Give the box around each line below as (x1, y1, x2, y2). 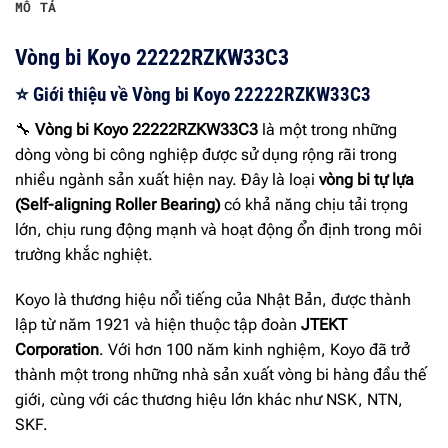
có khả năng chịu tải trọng (220, 194, 408, 214)
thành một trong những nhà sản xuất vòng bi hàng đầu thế (15, 365, 427, 385)
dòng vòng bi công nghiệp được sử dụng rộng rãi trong (15, 144, 397, 164)
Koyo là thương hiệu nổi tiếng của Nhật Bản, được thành (15, 290, 411, 310)
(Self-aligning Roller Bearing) (15, 194, 220, 214)
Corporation (15, 340, 99, 360)
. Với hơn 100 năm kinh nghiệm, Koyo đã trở (99, 340, 410, 360)
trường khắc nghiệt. (15, 244, 153, 264)
